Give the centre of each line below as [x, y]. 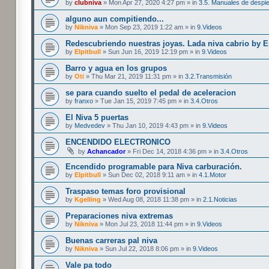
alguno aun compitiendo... [115, 19]
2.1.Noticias [220, 199]
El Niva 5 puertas [97, 117]
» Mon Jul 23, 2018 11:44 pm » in [147, 224]
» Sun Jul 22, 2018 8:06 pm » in [145, 249]
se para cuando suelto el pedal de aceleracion [151, 93]
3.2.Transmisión [208, 76]
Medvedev [90, 125]
